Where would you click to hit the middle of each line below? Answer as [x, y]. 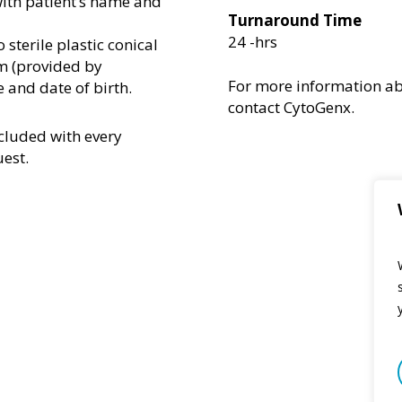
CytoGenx [317, 108]
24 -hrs [253, 41]
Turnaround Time [295, 20]
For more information [306, 86]
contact [256, 108]
